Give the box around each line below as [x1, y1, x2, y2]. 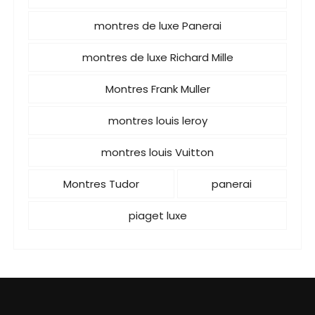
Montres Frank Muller [105, 82, 210, 96]
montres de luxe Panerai [94, 18, 221, 33]
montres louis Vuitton [101, 145, 214, 160]
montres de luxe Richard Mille [82, 50, 233, 65]
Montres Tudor [63, 176, 139, 191]
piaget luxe [128, 208, 187, 223]
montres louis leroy [108, 113, 207, 128]
